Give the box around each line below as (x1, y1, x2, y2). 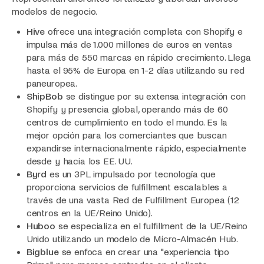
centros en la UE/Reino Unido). (26, 208, 153, 219)
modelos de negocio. (12, 6, 98, 16)
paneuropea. (26, 78, 78, 89)
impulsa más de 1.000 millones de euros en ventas (26, 39, 233, 50)
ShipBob (26, 91, 63, 102)
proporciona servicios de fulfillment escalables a (26, 182, 227, 193)
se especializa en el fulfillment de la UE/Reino (55, 221, 248, 232)
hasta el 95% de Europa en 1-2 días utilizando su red (26, 65, 245, 76)
